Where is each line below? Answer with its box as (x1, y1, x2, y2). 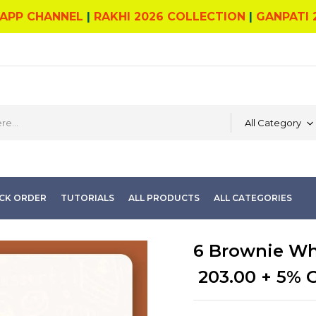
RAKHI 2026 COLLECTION (94, 10, 245, 23)
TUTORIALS (61, 193, 114, 203)
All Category (244, 117, 301, 128)
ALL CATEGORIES (214, 193, 292, 203)
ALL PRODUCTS (128, 193, 200, 203)
